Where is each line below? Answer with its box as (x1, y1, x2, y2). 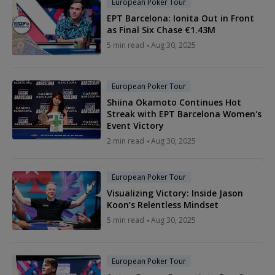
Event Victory (107, 120, 164, 132)
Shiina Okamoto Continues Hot (107, 96, 241, 109)
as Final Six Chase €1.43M (107, 24, 215, 36)
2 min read (107, 136, 144, 147)
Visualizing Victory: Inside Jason (107, 187, 243, 199)
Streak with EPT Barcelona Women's (107, 108, 261, 120)
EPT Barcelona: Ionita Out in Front (107, 12, 254, 25)
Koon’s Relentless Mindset (107, 199, 219, 211)
